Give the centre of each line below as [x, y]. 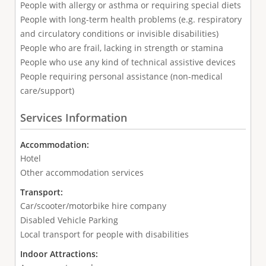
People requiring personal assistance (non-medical [121, 76]
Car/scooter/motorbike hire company [93, 206]
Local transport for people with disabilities [104, 235]
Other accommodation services [82, 173]
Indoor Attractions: [60, 254]
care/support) [47, 90]
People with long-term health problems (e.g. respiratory [131, 19]
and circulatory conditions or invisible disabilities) [119, 33]
